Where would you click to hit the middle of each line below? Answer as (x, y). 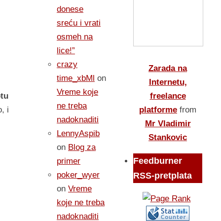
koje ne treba (81, 203)
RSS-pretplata (163, 176)
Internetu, (168, 82)
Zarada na (168, 68)
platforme (158, 110)
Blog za (82, 147)
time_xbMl (76, 78)
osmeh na (75, 37)
